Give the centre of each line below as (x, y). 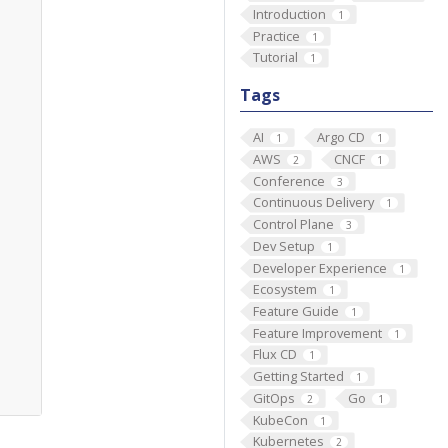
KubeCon (280, 419)
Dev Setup (283, 245)
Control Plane (293, 224)
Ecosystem (284, 289)
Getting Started (298, 376)
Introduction (289, 13)
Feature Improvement (317, 332)
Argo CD (340, 137)
